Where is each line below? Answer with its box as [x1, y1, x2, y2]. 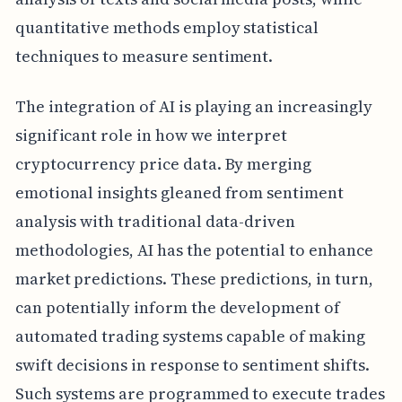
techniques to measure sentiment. [14, 45, 274, 68]
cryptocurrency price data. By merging [14, 153, 312, 176]
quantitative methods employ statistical [14, 16, 319, 39]
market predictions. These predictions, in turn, [14, 267, 373, 291]
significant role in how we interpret [14, 124, 288, 147]
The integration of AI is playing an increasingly [14, 95, 372, 118]
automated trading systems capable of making [14, 325, 365, 348]
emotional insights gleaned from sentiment [14, 181, 344, 205]
